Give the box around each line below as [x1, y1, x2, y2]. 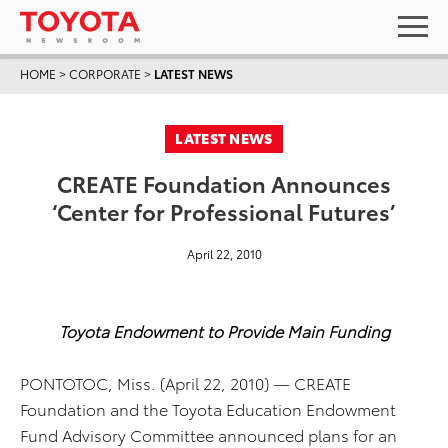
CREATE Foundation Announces [57, 167, 391, 198]
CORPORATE [69, 65, 141, 82]
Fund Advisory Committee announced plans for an [20, 423, 397, 446]
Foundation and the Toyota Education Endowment [20, 397, 396, 420]
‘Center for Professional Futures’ [52, 195, 396, 226]
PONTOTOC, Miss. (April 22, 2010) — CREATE [20, 371, 351, 394]
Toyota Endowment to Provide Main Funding [58, 319, 390, 342]
